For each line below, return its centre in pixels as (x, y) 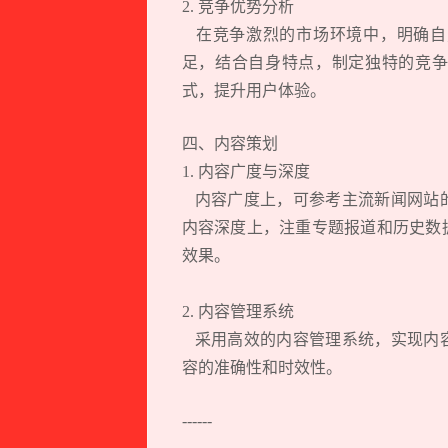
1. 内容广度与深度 (249, 171)
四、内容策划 (229, 143)
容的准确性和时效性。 (261, 367)
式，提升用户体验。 (253, 90)
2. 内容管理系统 (241, 311)
